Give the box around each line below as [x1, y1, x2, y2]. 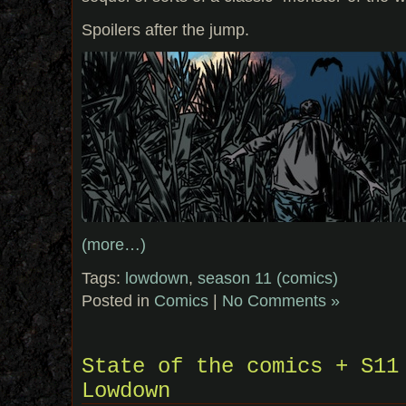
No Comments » [222, 290, 340, 310]
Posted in [82, 290, 154, 310]
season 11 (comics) [198, 267, 338, 287]
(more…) [82, 234, 146, 254]
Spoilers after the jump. [82, 20, 249, 40]
